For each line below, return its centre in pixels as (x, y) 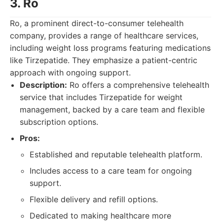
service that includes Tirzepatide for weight (101, 97)
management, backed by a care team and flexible (112, 110)
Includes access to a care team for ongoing (111, 171)
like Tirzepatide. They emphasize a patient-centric (104, 60)
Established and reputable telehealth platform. (116, 154)
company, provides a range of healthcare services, (104, 36)
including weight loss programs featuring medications (110, 48)
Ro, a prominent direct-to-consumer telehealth (97, 23)
